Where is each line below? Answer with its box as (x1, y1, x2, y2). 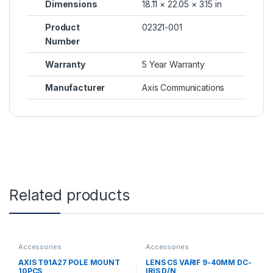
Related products (9, 186, 130, 205)
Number (45, 36, 80, 47)
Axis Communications (142, 82, 225, 93)
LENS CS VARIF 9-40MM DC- (145, 257, 252, 267)
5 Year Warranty (142, 59, 205, 70)
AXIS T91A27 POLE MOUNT (18, 257, 120, 267)
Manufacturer (45, 82, 105, 93)
